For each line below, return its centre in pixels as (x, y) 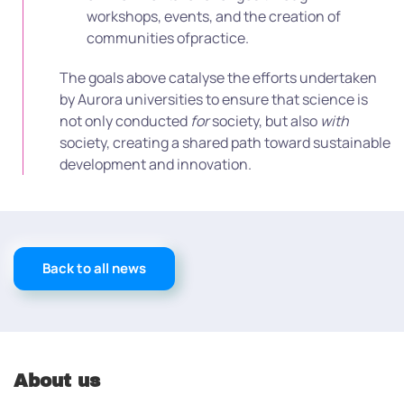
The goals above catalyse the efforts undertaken (218, 77)
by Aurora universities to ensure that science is (214, 99)
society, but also (266, 120)
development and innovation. (156, 164)
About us (57, 380)
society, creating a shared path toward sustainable (225, 142)
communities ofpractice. (168, 37)
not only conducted (125, 120)
